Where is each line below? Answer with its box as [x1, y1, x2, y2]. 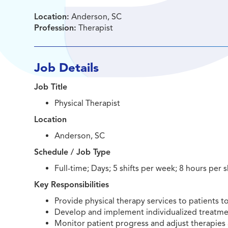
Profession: [34, 23, 77, 33]
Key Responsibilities [34, 180, 109, 190]
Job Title [34, 82, 68, 92]
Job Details [34, 60, 99, 75]
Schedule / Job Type [34, 147, 111, 157]
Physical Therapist [54, 98, 121, 108]
